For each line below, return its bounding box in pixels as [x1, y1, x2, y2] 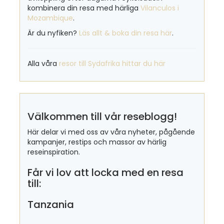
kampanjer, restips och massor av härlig [27, 137, 166, 147]
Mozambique [27, 13, 73, 23]
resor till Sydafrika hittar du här [59, 58, 165, 69]
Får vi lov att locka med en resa [27, 165, 183, 180]
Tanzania [27, 197, 74, 212]
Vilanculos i [140, 3, 179, 13]
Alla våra [27, 58, 59, 69]
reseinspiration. [27, 147, 80, 157]
